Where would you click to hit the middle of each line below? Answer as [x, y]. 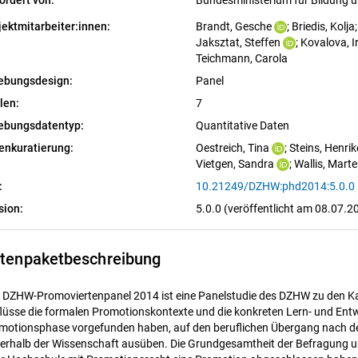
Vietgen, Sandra [235, 164]
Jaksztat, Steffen [238, 42]
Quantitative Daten [242, 125]
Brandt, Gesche [233, 26]
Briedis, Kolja [323, 26]
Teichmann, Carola [241, 58]
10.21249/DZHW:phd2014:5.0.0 [275, 186]
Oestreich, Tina [232, 148]
